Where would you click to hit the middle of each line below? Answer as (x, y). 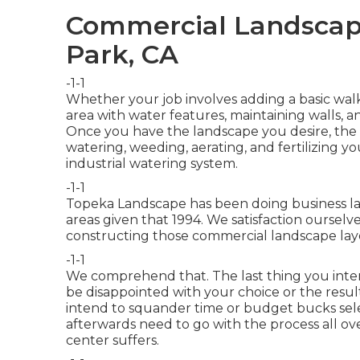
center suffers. (112, 340)
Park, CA (122, 54)
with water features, (162, 115)
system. (213, 163)
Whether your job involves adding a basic (200, 99)
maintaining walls (285, 115)
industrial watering (127, 163)
